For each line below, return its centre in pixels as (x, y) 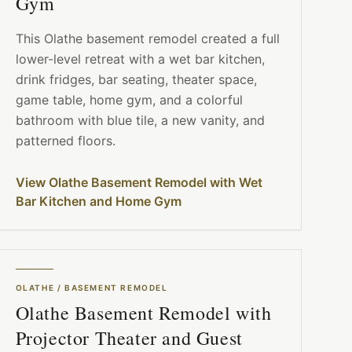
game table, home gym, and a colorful (129, 100)
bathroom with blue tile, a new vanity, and (140, 121)
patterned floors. (65, 141)
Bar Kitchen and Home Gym (98, 202)
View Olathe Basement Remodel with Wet (139, 183)
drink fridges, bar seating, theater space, (136, 80)
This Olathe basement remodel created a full (147, 39)
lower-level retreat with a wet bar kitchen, (140, 59)
